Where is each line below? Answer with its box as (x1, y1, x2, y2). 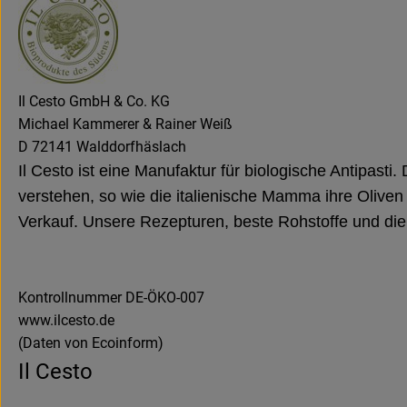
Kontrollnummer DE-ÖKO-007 (18, 289, 204, 307)
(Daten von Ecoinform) (18, 334, 164, 352)
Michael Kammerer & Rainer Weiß (18, 115, 233, 134)
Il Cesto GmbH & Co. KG (18, 93, 170, 111)
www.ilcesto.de (18, 312, 114, 330)
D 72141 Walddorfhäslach (18, 138, 186, 156)
